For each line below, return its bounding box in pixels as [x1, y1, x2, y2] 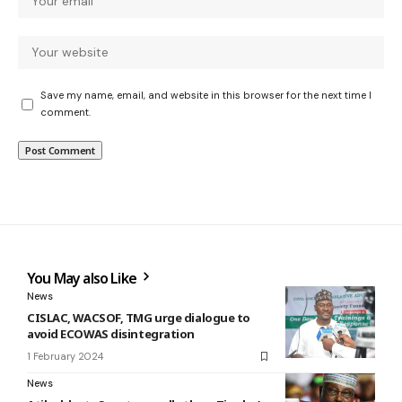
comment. [40, 106, 91, 119]
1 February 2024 [27, 350, 103, 363]
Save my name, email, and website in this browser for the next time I [40, 89, 371, 102]
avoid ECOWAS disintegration [27, 326, 195, 343]
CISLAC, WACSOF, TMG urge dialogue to [27, 310, 250, 327]
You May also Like [27, 268, 140, 289]
